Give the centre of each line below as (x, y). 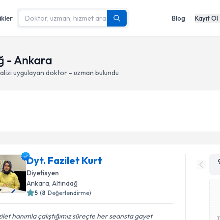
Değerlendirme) (70, 193)
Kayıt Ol (206, 18)
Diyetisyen (43, 173)
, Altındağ (64, 183)
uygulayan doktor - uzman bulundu (65, 73)
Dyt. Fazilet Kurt (65, 160)
